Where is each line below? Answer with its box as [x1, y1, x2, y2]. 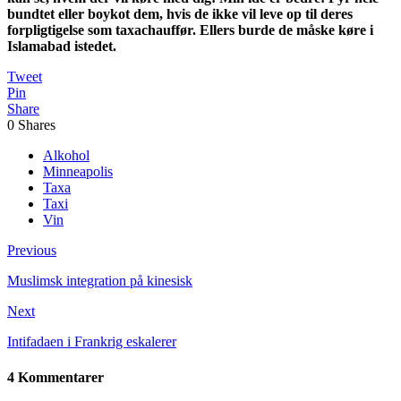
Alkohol [43, 148, 90, 164]
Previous [7, 243, 56, 259]
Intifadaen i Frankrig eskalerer [7, 334, 176, 350]
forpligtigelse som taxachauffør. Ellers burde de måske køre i [7, 22, 373, 38]
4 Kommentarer [7, 369, 104, 385]
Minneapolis [43, 164, 113, 180]
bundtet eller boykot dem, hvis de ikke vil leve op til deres [7, 6, 353, 22]
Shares [18, 117, 55, 133]
